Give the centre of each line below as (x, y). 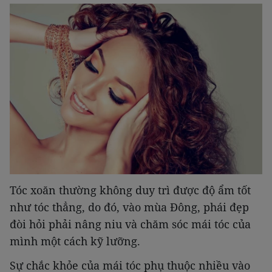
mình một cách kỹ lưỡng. (75, 241)
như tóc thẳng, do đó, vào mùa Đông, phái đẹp (129, 207)
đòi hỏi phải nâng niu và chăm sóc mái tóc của (130, 224)
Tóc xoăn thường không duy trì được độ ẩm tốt (130, 190)
